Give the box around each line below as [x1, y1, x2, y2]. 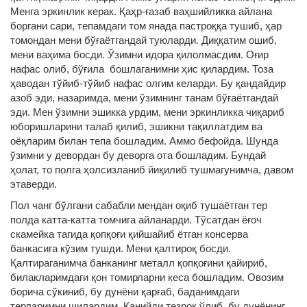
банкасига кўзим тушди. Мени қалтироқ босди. [10, 243, 231, 254]
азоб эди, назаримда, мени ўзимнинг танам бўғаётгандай [10, 92, 278, 103]
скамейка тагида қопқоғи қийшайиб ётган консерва [10, 228, 248, 240]
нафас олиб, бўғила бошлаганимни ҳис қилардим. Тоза [10, 63, 273, 75]
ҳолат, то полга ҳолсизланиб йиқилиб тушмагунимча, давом [10, 164, 293, 175]
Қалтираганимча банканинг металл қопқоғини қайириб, [10, 257, 267, 269]
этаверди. [10, 178, 57, 190]
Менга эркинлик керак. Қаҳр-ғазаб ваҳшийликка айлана [10, 5, 272, 17]
